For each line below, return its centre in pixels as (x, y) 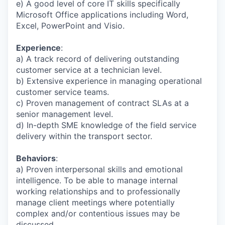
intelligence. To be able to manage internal (97, 180)
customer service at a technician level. (89, 70)
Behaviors (36, 158)
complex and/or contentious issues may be (98, 213)
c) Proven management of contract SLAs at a (102, 103)
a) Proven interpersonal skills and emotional (99, 169)
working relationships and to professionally (98, 191)
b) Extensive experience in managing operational (109, 81)
